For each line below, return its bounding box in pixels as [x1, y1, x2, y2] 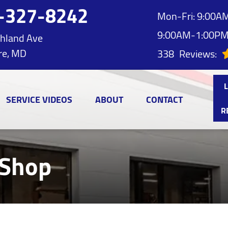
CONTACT [146, 91, 183, 108]
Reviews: [179, 44, 217, 63]
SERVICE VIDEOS [6, 91, 72, 108]
